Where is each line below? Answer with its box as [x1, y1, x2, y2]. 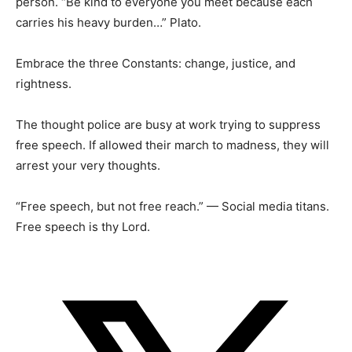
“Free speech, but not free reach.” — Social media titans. [16, 199, 329, 214]
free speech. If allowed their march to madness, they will [16, 137, 329, 153]
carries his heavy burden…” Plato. [16, 15, 201, 31]
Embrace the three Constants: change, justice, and [16, 56, 295, 71]
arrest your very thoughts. [16, 158, 160, 174]
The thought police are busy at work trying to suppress [16, 117, 321, 133]
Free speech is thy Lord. [16, 219, 150, 235]
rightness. [16, 76, 71, 92]
